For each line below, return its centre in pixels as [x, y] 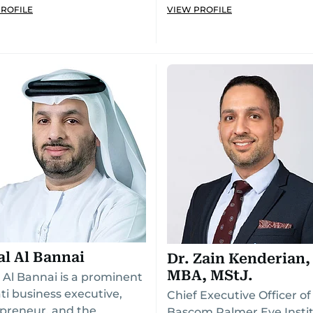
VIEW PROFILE [199, 9]
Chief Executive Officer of [239, 295]
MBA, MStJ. [210, 275]
